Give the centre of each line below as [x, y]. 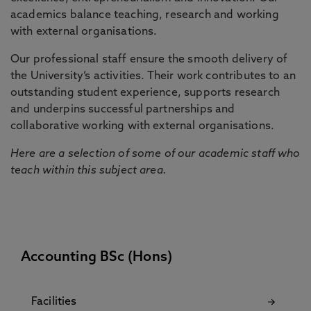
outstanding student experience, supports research [145, 93]
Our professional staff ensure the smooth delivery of [149, 60]
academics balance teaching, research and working [145, 15]
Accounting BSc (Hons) [97, 258]
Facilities [54, 302]
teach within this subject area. [89, 171]
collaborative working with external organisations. [143, 126]
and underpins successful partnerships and [123, 110]
